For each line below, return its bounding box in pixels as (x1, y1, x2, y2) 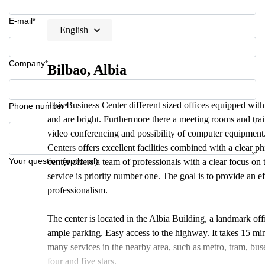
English (60, 25, 88, 35)
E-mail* (9, 16, 35, 25)
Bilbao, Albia (47, 62, 127, 77)
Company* (9, 59, 48, 68)
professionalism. (47, 185, 108, 195)
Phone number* (9, 101, 67, 111)
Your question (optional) (9, 156, 98, 166)
